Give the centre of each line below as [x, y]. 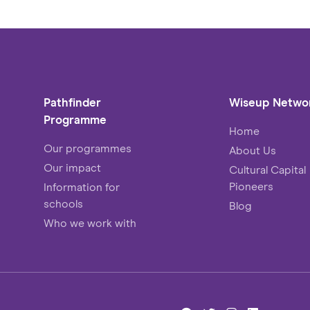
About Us [253, 151]
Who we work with [90, 224]
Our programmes [88, 149]
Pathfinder [73, 104]
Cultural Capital [268, 171]
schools [64, 204]
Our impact [73, 168]
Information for [82, 188]
